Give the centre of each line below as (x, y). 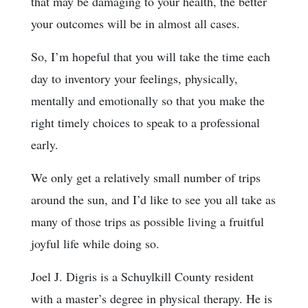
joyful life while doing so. (95, 243)
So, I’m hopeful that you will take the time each (151, 56)
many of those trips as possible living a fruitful (147, 221)
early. (45, 144)
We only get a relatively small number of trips (146, 177)
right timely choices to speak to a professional (145, 122)
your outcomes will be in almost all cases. (135, 23)
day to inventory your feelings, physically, (134, 78)
